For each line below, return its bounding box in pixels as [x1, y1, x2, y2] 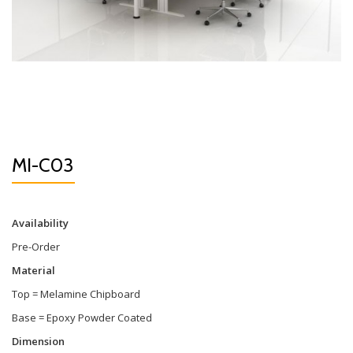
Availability [12, 216, 69, 230]
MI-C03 [12, 154, 73, 176]
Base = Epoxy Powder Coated [12, 310, 152, 325]
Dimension [12, 334, 65, 348]
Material [12, 263, 58, 277]
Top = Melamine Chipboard [12, 287, 140, 301]
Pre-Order [12, 240, 60, 254]
